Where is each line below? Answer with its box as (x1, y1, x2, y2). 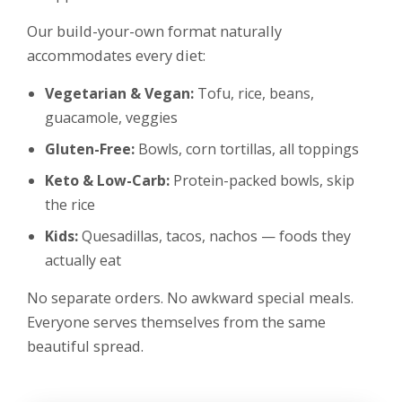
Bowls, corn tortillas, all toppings (135, 139, 359, 160)
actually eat (45, 250, 121, 271)
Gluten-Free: (45, 139, 135, 160)
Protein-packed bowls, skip (170, 170, 354, 191)
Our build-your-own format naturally (27, 22, 282, 42)
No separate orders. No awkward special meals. (27, 288, 354, 309)
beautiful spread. (27, 336, 144, 357)
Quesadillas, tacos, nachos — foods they (78, 226, 351, 247)
